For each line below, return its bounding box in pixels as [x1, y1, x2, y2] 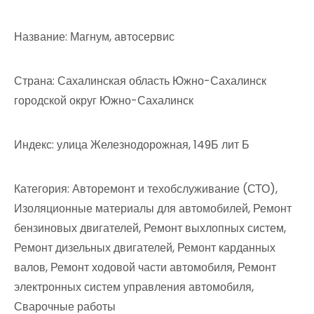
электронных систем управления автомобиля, [14, 278, 254, 295]
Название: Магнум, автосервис [14, 28, 175, 45]
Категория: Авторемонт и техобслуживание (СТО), [14, 180, 278, 197]
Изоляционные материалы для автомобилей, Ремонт [14, 200, 292, 217]
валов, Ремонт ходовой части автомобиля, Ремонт [14, 259, 276, 275]
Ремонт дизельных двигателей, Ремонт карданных [14, 239, 275, 256]
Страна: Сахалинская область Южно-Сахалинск [14, 72, 266, 89]
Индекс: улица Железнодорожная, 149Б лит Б [14, 136, 250, 153]
